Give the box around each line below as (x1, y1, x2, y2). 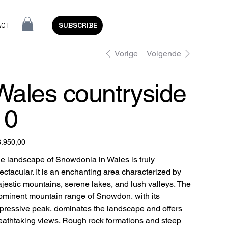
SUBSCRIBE (58, 21, 97, 31)
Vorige (114, 48, 138, 59)
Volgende (146, 49, 181, 59)
